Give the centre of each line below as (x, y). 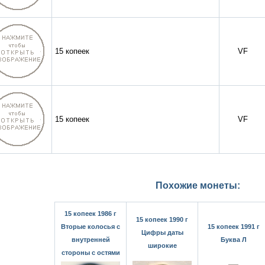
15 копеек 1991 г (234, 227)
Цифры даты (162, 232)
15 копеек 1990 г (162, 219)
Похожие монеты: (198, 185)
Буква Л (234, 240)
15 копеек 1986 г (91, 214)
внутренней (91, 240)
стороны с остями (91, 253)
